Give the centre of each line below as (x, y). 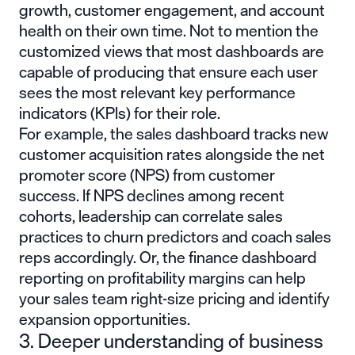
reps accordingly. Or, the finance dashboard (168, 257)
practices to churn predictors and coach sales (175, 236)
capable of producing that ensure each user (168, 71)
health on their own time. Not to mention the (169, 30)
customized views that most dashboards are (172, 51)
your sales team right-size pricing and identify (174, 298)
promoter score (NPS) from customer (147, 174)
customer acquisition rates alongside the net (172, 154)
